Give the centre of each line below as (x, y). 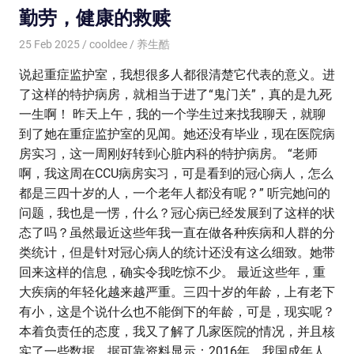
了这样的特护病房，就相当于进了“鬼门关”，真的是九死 (175, 94)
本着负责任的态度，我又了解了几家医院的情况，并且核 (177, 331)
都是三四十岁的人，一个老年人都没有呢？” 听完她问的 (175, 193)
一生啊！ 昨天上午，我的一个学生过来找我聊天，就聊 (172, 114)
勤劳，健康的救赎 (95, 18)
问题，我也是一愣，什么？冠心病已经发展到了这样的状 (177, 213)
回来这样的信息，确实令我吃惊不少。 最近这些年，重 (172, 272)
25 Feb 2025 (49, 44)
